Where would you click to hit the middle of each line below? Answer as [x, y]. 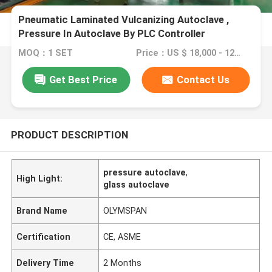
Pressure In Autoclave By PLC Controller [112, 34]
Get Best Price [83, 79]
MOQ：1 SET [46, 53]
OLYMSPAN [125, 210]
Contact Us [203, 79]
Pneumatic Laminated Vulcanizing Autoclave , [124, 20]
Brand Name [42, 210]
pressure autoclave [145, 172]
